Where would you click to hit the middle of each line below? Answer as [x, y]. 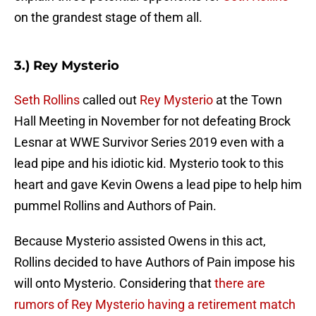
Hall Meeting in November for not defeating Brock [152, 121]
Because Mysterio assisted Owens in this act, [140, 241]
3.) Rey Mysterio [67, 66]
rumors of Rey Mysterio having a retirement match [155, 305]
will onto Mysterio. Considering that [114, 284]
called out [110, 100]
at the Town [248, 100]
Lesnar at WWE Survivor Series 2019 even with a [149, 142]
